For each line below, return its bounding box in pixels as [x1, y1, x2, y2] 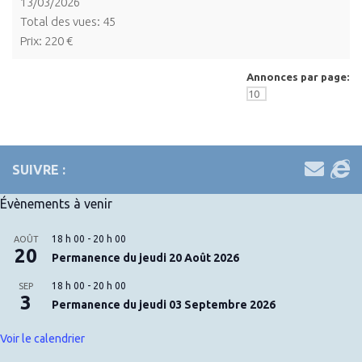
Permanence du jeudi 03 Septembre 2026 [52, 297, 276, 311]
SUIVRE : [12, 162, 65, 177]
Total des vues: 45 [20, 14, 116, 28]
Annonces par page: [246, 70, 350, 82]
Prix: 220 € [20, 33, 73, 48]
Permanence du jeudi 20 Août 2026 [52, 250, 239, 264]
